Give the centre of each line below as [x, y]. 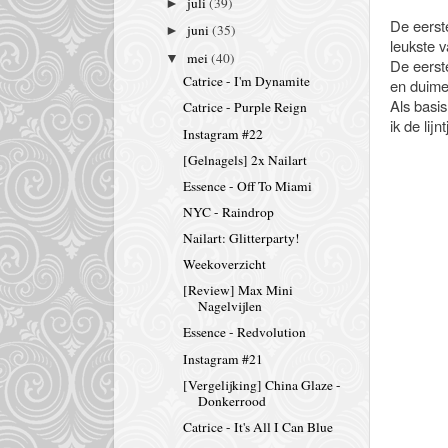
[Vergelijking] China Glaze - [261, 384]
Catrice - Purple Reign [244, 107]
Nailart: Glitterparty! [241, 238]
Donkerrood [231, 400]
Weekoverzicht [224, 264]
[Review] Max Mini [237, 290]
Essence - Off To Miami [247, 185]
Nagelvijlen [229, 306]
